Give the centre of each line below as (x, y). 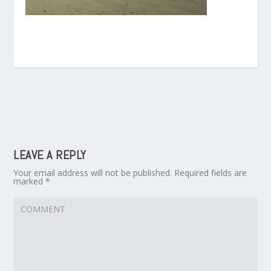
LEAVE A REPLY (50, 155)
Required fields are (211, 173)
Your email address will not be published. (93, 173)
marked (30, 181)
